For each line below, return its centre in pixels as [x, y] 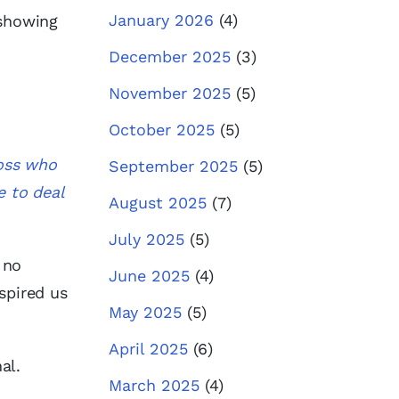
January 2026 [161, 20]
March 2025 [154, 385]
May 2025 [145, 312]
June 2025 [149, 276]
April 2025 [148, 349]
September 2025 [173, 166]
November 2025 [170, 93]
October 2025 [162, 130]
